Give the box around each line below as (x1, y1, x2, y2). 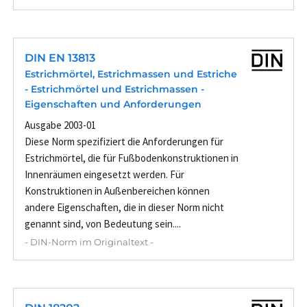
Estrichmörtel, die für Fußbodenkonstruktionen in (25, 151, 238, 165)
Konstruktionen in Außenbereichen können (25, 184, 210, 198)
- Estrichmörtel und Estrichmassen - (25, 83, 204, 96)
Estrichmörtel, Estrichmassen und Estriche (25, 68, 237, 81)
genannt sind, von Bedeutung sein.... (25, 217, 181, 231)
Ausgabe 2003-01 (25, 119, 96, 132)
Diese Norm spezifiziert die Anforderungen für (25, 135, 223, 149)
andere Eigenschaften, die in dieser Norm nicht (25, 201, 224, 214)
